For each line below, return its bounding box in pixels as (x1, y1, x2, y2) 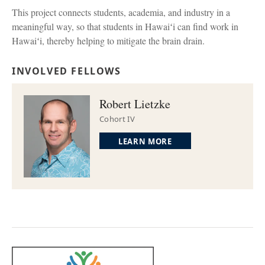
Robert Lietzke (99, 95, 170, 112)
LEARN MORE (118, 135, 172, 147)
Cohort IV (99, 113, 135, 124)
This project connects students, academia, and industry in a (12, 5, 230, 18)
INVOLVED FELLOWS (12, 64, 121, 77)
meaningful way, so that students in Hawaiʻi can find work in (12, 20, 238, 33)
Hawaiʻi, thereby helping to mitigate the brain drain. (12, 34, 205, 47)
